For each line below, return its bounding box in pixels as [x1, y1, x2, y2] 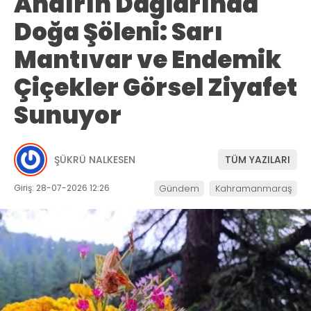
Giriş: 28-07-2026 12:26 [14, 182, 110, 194]
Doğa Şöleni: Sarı [14, 15, 223, 49]
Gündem [159, 182, 199, 196]
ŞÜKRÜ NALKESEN [54, 152, 135, 167]
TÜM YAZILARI [225, 152, 290, 167]
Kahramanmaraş [215, 182, 292, 196]
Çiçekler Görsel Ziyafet [14, 71, 297, 105]
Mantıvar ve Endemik [14, 43, 281, 77]
